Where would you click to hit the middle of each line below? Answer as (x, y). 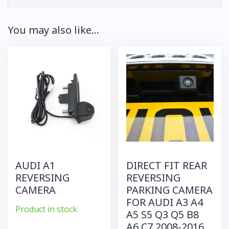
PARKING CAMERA (170, 190)
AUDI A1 (35, 165)
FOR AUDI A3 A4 (165, 202)
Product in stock (46, 209)
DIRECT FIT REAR (167, 165)
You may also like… (53, 30)
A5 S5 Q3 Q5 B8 (163, 214)
